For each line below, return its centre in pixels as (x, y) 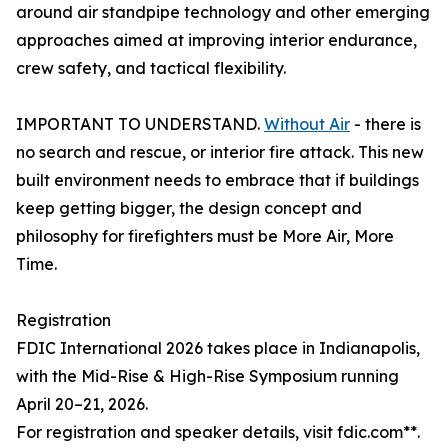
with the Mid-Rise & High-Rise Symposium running (207, 376)
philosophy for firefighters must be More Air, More (205, 236)
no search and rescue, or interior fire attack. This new (220, 152)
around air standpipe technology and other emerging (223, 12)
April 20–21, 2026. (82, 404)
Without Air (307, 124)
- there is (385, 124)
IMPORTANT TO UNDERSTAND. (140, 124)
